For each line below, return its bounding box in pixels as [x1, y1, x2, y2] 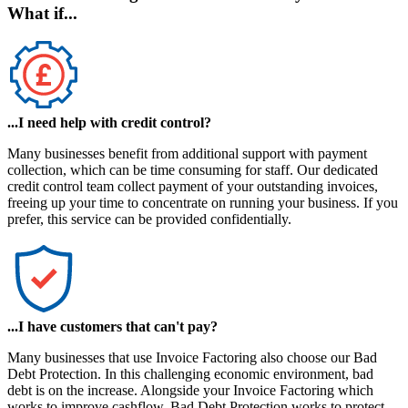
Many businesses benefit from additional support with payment [7, 146, 367, 162]
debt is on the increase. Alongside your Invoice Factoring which [7, 382, 373, 399]
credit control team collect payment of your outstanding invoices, [7, 178, 378, 195]
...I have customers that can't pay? [7, 319, 218, 335]
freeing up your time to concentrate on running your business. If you [7, 195, 398, 211]
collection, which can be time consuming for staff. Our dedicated [7, 162, 378, 178]
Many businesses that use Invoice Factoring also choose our [7, 350, 353, 366]
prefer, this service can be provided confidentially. [7, 211, 291, 228]
